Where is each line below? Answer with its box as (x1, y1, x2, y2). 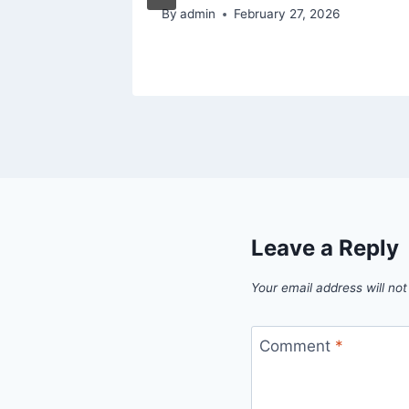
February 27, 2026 (234, 6, 341, 22)
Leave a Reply (251, 235, 399, 262)
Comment (258, 336, 335, 355)
